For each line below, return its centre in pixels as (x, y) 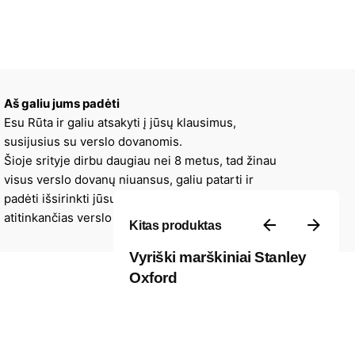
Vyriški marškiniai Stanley (218, 257)
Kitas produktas (176, 225)
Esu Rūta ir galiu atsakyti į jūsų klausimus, (120, 122)
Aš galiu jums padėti (62, 103)
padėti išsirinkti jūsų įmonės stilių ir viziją (119, 198)
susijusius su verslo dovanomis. (94, 141)
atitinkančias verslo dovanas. (85, 217)
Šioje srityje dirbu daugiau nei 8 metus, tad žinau (141, 160)
